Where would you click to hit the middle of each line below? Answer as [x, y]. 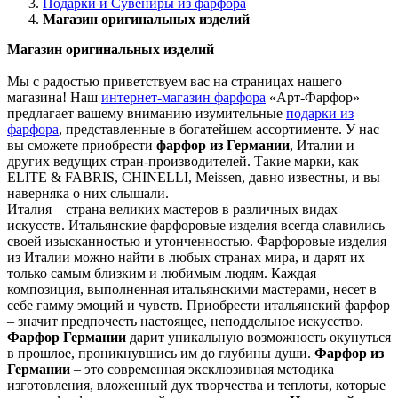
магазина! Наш [54, 97]
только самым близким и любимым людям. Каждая [162, 273]
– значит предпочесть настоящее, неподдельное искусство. [185, 321]
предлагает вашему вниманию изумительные [147, 113]
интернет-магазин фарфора [183, 97]
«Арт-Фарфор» [313, 97]
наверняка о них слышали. [88, 193]
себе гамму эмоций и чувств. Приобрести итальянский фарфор [199, 305]
